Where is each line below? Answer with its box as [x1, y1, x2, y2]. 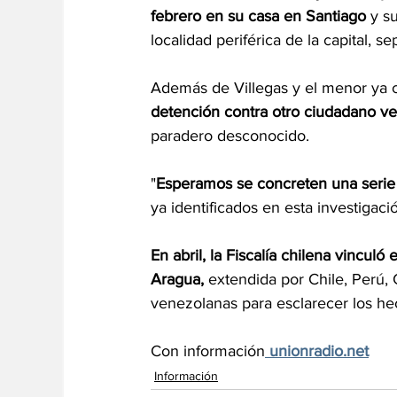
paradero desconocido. [151, 127, 309, 145]
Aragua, [151, 270, 204, 289]
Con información [151, 342, 265, 361]
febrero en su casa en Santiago [151, 7, 366, 26]
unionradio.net [269, 342, 369, 361]
